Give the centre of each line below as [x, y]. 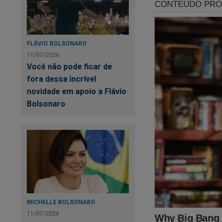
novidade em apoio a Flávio [77, 91]
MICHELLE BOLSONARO [61, 202]
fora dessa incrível [61, 79]
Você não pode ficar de [69, 66]
